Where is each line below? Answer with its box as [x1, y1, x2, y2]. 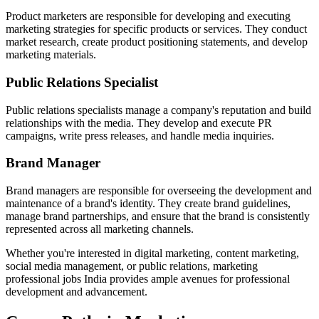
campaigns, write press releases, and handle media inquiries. [6, 129, 280, 142]
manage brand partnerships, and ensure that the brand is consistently [6, 210, 310, 222]
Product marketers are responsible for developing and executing [6, 10, 291, 23]
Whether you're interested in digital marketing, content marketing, [6, 247, 299, 259]
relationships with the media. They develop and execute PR [6, 116, 272, 129]
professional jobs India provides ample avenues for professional [6, 273, 290, 285]
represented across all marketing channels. [6, 223, 199, 235]
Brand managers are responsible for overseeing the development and [6, 184, 312, 197]
